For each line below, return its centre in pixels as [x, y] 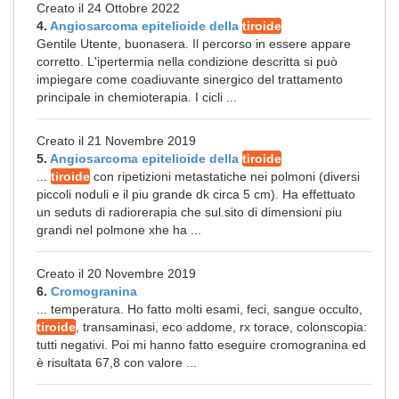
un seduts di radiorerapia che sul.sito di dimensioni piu [189, 212]
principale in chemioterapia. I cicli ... [137, 97]
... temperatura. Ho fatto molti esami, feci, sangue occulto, [199, 309]
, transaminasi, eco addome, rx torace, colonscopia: [221, 327]
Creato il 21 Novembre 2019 [116, 141]
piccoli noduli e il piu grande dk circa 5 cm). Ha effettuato [196, 194]
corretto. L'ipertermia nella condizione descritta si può [187, 61]
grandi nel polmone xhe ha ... [119, 230]
